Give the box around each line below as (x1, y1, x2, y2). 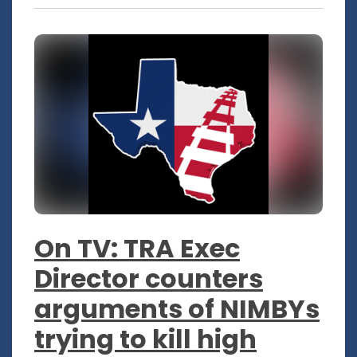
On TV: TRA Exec (34, 229, 240, 266)
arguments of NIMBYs (34, 290, 320, 327)
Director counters (34, 260, 263, 296)
